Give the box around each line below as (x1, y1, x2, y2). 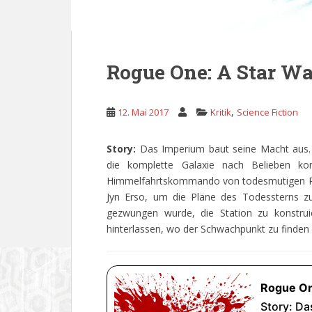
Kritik (210, 106, 231, 118)
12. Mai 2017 (118, 106, 169, 118)
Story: (107, 142, 140, 155)
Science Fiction (237, 106, 298, 118)
